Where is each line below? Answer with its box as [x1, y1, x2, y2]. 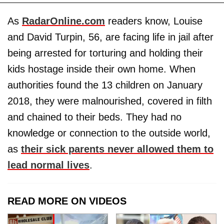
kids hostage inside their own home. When [7, 63, 195, 75]
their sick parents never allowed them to [21, 143, 213, 155]
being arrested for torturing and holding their [7, 47, 203, 59]
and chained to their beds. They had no [7, 111, 181, 123]
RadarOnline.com [22, 15, 105, 27]
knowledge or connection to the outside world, [7, 127, 210, 139]
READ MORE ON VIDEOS [7, 195, 126, 207]
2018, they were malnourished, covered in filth [7, 95, 212, 107]
